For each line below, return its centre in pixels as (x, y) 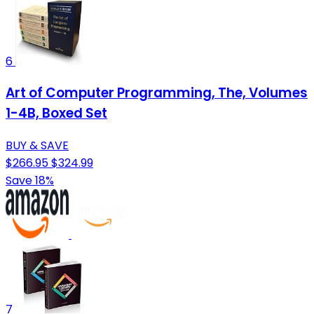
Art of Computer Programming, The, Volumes (157, 93)
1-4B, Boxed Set (56, 114)
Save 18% (30, 180)
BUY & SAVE (37, 145)
